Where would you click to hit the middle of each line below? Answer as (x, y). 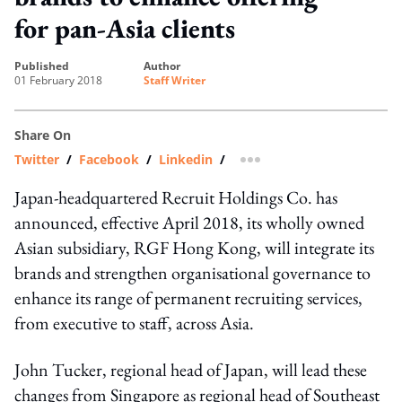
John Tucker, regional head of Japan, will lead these (191, 369)
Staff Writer (175, 80)
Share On (43, 135)
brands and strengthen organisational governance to (192, 272)
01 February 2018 (58, 80)
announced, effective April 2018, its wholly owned (189, 222)
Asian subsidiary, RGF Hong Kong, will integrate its (194, 247)
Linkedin (186, 159)
